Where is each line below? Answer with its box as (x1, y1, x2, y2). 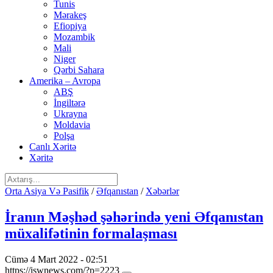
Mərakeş (54, 10, 87, 20)
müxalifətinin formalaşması (5, 225, 177, 241)
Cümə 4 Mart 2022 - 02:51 (5, 253, 108, 264)
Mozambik (54, 32, 95, 42)
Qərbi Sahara (54, 65, 104, 75)
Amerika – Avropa (29, 76, 101, 86)
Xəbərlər (146, 186, 179, 196)
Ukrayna (54, 108, 87, 119)
